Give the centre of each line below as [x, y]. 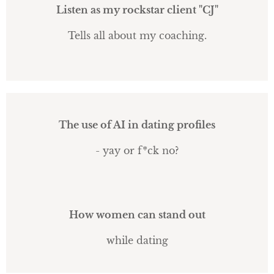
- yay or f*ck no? [137, 150]
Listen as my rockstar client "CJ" [137, 10]
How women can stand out [137, 215]
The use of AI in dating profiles [137, 125]
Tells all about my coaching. [137, 35]
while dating [137, 240]
